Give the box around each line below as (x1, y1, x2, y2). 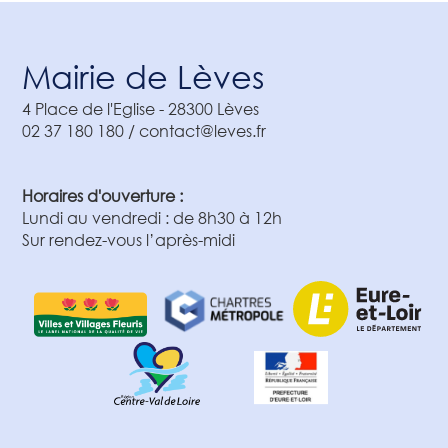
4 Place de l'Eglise (21, 97, 155, 119)
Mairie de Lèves (21, 55, 264, 95)
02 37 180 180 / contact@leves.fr (21, 119, 266, 141)
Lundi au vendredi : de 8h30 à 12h (21, 206, 282, 228)
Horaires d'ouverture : (21, 184, 183, 206)
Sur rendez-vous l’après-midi (21, 228, 235, 250)
